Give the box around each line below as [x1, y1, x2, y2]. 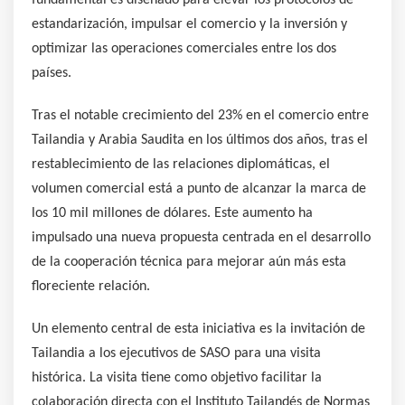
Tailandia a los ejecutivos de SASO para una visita [32, 345, 321, 361]
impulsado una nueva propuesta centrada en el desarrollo [32, 230, 371, 245]
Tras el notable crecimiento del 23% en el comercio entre [32, 108, 369, 123]
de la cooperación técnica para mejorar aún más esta [32, 254, 346, 269]
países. [32, 65, 71, 80]
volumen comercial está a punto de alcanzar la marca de [32, 181, 366, 196]
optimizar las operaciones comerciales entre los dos [32, 41, 336, 56]
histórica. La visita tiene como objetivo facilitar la [32, 370, 322, 385]
